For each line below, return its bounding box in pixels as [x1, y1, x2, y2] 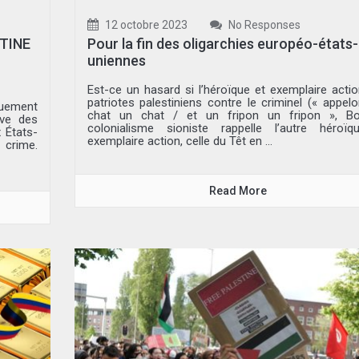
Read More [209, 184, 268, 197]
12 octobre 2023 [102, 18, 188, 31]
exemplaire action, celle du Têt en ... [87, 133, 272, 148]
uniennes [87, 51, 146, 69]
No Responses [225, 18, 301, 31]
